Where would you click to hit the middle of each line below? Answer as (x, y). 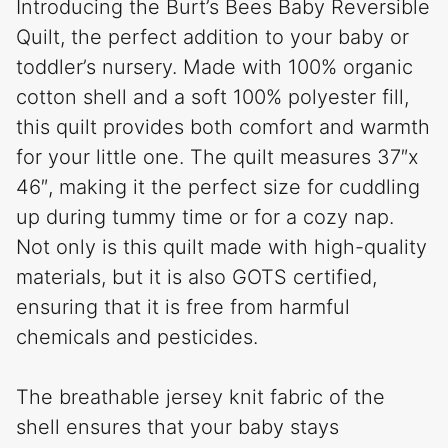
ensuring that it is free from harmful (183, 306)
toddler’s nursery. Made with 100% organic (214, 66)
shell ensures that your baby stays (177, 426)
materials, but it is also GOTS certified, (196, 276)
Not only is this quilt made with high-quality (221, 246)
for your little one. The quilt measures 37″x (217, 156)
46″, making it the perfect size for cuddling (218, 186)
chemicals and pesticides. (137, 336)
